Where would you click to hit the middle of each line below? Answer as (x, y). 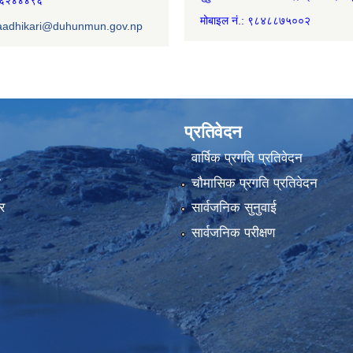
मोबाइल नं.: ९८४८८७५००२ (255, 20)
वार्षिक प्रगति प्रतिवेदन (247, 158)
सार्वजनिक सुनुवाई (234, 208)
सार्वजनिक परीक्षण (233, 232)
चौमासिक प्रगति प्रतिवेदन (254, 183)
